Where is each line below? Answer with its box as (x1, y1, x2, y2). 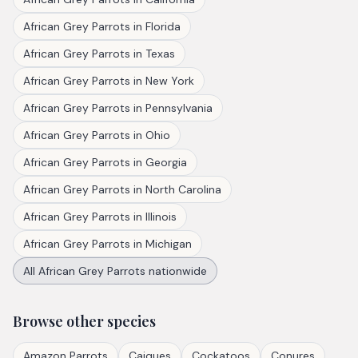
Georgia (145, 155, 187, 169)
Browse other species (13, 312, 156, 331)
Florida (145, 19, 181, 34)
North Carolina (145, 182, 221, 197)
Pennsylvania (145, 101, 213, 115)
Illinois (145, 209, 177, 224)
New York (145, 74, 194, 88)
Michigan (145, 237, 192, 251)
